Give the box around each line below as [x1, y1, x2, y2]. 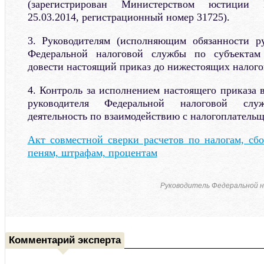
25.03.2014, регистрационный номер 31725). [27, 11, 230, 23]
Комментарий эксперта [8, 234, 121, 246]
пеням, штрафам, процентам [27, 146, 157, 159]
